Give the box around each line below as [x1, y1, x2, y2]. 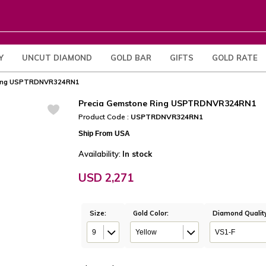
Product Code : [78, 112, 131, 121]
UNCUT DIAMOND [22, 53, 92, 62]
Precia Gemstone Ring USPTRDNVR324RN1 [78, 98, 256, 109]
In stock [122, 149, 153, 159]
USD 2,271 [78, 170, 134, 185]
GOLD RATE [212, 53, 258, 62]
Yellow [135, 228, 157, 236]
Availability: [78, 149, 123, 159]
